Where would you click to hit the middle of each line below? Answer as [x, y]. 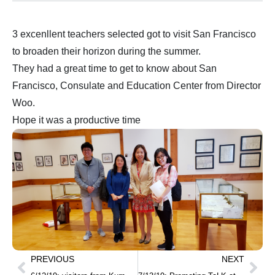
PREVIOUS [52, 259]
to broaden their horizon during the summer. [107, 51]
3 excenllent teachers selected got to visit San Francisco [134, 34]
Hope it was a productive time [76, 120]
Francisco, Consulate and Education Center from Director [137, 86]
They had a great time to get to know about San [114, 68]
